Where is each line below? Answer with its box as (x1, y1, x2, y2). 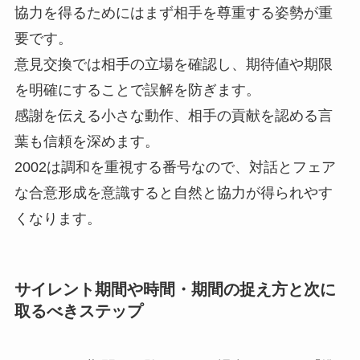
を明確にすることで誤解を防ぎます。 (14, 81, 260, 98)
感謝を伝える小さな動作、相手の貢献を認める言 (14, 107, 333, 124)
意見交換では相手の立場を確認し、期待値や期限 (14, 55, 333, 72)
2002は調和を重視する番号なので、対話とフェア (14, 158, 336, 175)
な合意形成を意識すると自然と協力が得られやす (14, 184, 333, 201)
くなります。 (14, 210, 101, 227)
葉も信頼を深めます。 (14, 133, 159, 149)
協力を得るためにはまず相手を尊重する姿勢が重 (14, 4, 333, 21)
